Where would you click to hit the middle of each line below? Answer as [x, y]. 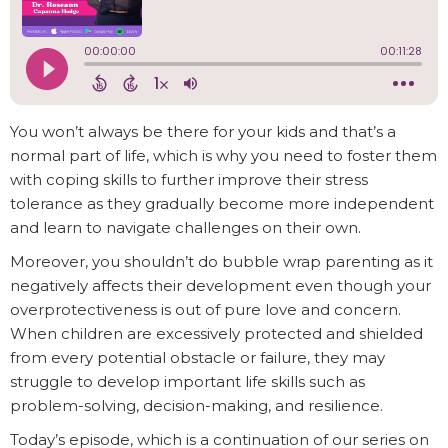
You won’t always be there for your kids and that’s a [203, 132]
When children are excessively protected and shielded [216, 334]
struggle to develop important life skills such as [187, 382]
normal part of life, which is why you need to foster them [223, 156]
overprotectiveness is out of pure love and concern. [205, 310]
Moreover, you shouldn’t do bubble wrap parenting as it [221, 262]
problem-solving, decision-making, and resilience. [196, 406]
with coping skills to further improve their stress [189, 180]
